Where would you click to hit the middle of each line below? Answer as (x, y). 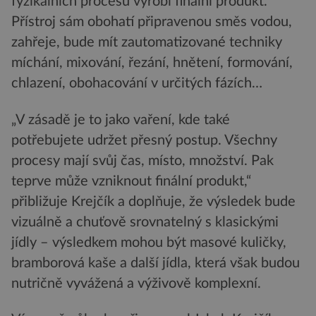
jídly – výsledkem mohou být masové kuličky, (149, 242)
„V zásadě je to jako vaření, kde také (121, 120)
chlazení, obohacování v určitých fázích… (137, 84)
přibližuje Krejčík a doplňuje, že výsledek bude (153, 201)
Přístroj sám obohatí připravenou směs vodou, (152, 22)
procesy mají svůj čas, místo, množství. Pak (142, 160)
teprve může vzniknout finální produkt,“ (131, 181)
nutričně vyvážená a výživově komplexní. (136, 283)
